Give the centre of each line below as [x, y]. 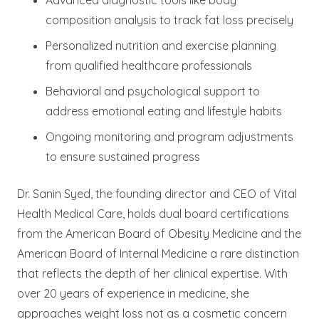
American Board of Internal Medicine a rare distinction [158, 253]
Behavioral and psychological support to [153, 91]
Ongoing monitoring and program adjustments [169, 136]
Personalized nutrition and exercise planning [161, 45]
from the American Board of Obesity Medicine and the [159, 233]
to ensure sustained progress [123, 156]
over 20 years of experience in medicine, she [133, 293]
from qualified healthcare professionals [149, 65]
